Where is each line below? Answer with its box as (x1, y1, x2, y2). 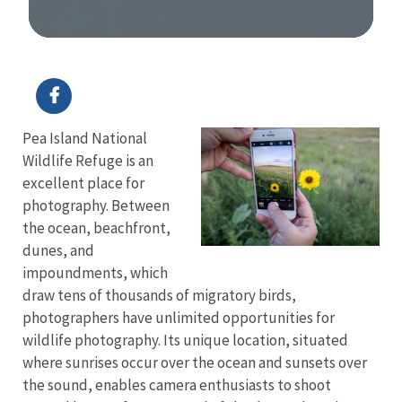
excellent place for (22, 172, 144, 193)
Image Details (38, 43, 110, 59)
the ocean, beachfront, (22, 217, 170, 238)
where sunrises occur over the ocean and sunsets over (22, 352, 367, 372)
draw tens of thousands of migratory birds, (22, 284, 296, 305)
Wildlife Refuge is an (22, 150, 153, 170)
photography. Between (22, 195, 170, 215)
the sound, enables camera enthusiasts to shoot (22, 374, 331, 395)
